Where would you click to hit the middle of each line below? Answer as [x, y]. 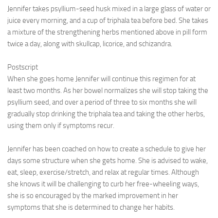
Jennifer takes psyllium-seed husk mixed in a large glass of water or [109, 9]
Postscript [23, 67]
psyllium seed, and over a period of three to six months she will [102, 102]
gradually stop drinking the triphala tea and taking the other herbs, [106, 114]
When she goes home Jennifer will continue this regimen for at [101, 79]
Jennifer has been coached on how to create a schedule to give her [107, 149]
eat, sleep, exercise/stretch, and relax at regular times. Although [103, 172]
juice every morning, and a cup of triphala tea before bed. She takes [108, 20]
